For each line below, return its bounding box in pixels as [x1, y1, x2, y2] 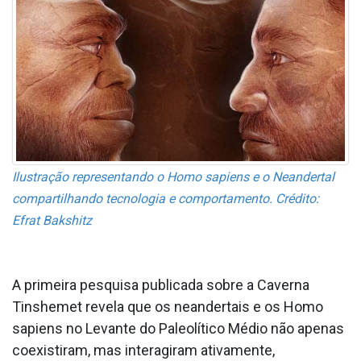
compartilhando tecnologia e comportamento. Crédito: [12, 191, 319, 207]
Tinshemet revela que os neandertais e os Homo [12, 298, 323, 316]
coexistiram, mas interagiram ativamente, [12, 342, 275, 359]
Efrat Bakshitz [12, 213, 92, 229]
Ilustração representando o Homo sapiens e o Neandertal [12, 169, 334, 185]
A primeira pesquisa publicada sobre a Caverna [12, 276, 309, 294]
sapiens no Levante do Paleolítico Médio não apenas [12, 320, 344, 338]
